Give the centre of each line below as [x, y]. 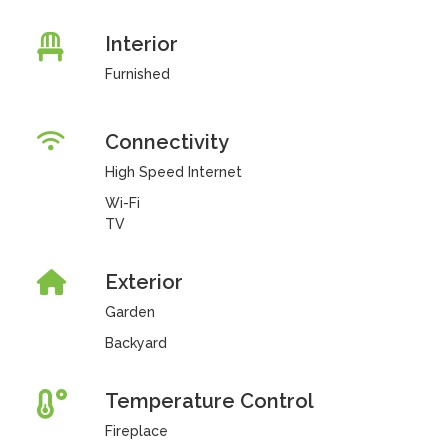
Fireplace [136, 431]
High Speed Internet [173, 172]
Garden [129, 312]
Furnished [137, 74]
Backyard [135, 343]
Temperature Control [209, 401]
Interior [141, 44]
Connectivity [166, 142]
